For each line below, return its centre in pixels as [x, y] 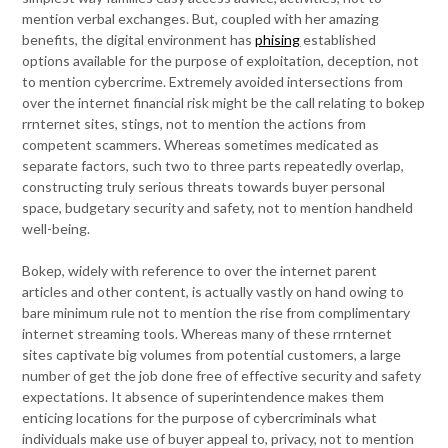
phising [278, 40]
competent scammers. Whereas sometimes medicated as [201, 145]
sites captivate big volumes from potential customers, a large [212, 355]
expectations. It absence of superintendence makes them [203, 397]
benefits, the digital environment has [139, 40]
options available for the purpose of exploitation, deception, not [221, 61]
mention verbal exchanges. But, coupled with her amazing [201, 19]
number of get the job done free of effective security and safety [222, 376]
